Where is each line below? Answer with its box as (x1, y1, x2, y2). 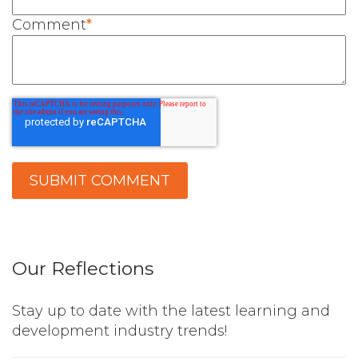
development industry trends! (12, 322, 227, 340)
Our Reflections (12, 257, 153, 280)
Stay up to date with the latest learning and (12, 302, 330, 320)
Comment (12, 16, 86, 34)
